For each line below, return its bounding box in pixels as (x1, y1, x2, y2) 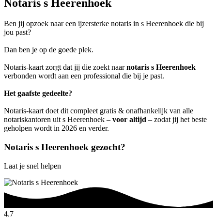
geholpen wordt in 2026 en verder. (4, 124, 109, 133)
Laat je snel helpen (4, 161, 61, 170)
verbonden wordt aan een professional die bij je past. (4, 72, 164, 80)
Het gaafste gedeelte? (4, 89, 72, 98)
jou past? (4, 28, 31, 37)
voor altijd (112, 115, 146, 124)
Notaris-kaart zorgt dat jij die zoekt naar (4, 63, 126, 72)
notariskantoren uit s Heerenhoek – (4, 115, 112, 124)
